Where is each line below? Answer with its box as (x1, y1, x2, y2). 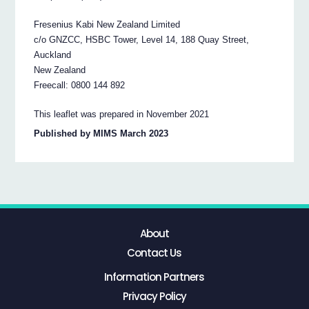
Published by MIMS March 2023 (34, 128, 169, 139)
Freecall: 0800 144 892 (34, 79, 126, 90)
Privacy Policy (122, 288, 186, 303)
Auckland (34, 49, 72, 60)
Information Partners (104, 269, 205, 284)
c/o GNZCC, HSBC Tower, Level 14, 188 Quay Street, (34, 34, 250, 45)
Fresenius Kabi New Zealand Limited (34, 19, 181, 30)
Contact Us (127, 246, 182, 261)
